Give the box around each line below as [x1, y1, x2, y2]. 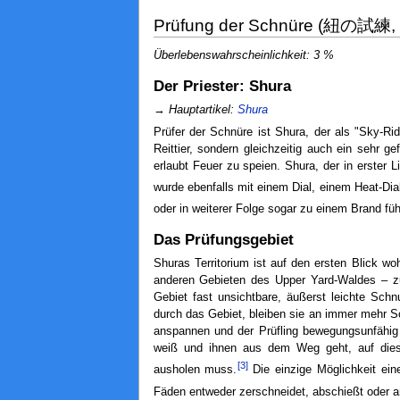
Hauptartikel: [168, 103, 237, 116]
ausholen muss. [153, 363, 237, 377]
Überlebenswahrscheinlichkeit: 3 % [153, 49, 334, 62]
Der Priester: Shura [153, 77, 291, 95]
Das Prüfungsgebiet [153, 231, 294, 249]
